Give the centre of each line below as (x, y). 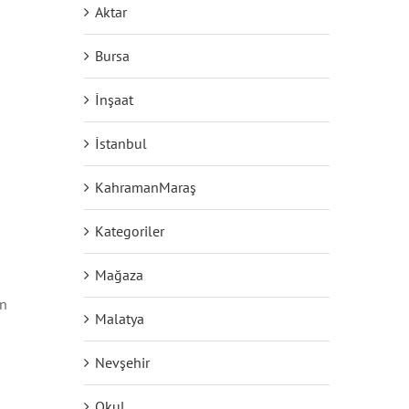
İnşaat (114, 100)
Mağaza (119, 275)
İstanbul (121, 144)
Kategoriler (129, 231)
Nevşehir (122, 363)
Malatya (119, 319)
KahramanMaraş (145, 188)
